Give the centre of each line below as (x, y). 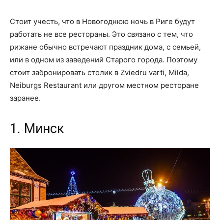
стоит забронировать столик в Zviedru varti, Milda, (99, 73)
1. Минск (37, 129)
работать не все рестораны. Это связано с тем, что (101, 34)
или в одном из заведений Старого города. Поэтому (104, 60)
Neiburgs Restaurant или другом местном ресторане (104, 85)
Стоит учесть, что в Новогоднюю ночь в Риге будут (102, 22)
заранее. (25, 98)
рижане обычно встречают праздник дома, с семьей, (105, 47)
